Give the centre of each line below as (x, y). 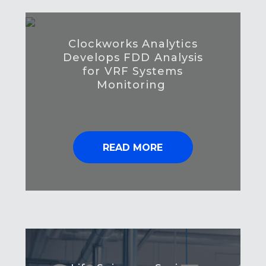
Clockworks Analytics (133, 44)
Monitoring (133, 85)
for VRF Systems (133, 72)
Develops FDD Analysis (133, 58)
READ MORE (133, 148)
